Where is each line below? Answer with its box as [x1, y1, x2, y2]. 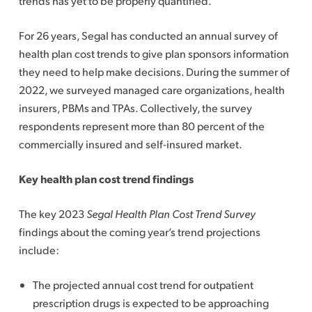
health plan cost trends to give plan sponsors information [18, 46, 289, 61]
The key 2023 [18, 206, 86, 221]
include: [18, 242, 59, 257]
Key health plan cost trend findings [18, 171, 194, 186]
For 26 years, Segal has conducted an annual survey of [18, 28, 278, 42]
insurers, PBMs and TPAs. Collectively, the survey [18, 100, 252, 115]
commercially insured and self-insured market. [18, 136, 242, 151]
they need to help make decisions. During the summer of [18, 64, 290, 79]
